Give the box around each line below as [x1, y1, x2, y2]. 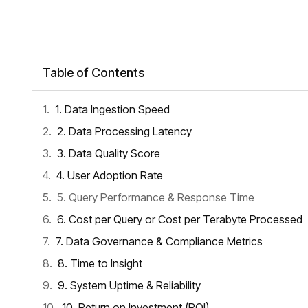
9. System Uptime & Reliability [58, 278, 201, 292]
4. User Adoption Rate [56, 168, 163, 182]
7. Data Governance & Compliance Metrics [56, 234, 263, 248]
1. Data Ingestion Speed [55, 102, 170, 116]
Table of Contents [43, 65, 144, 80]
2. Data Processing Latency [57, 124, 192, 138]
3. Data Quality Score [57, 146, 160, 160]
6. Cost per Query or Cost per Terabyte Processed [57, 212, 302, 226]
